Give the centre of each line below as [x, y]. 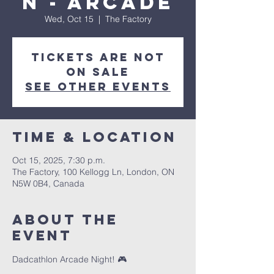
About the [65, 220]
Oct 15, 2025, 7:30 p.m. [59, 161]
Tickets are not [98, 57]
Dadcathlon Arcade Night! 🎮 [69, 260]
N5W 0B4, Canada [48, 184]
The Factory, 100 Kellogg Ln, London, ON [93, 172]
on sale [98, 72]
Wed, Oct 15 [69, 19]
